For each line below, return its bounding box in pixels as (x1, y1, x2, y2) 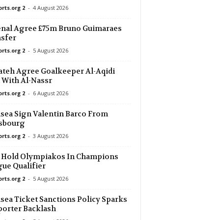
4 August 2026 (32, 4, 68, 11)
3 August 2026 (32, 132, 68, 139)
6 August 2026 (32, 89, 68, 97)
